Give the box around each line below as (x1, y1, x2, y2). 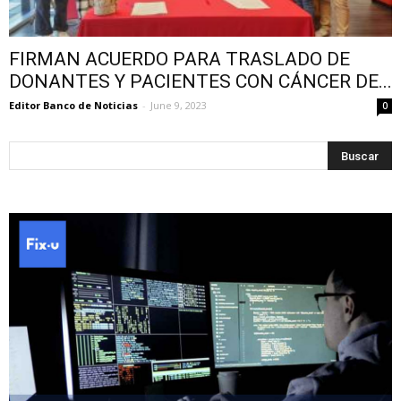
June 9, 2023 (150, 98, 207, 113)
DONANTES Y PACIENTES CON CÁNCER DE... (9, 71, 392, 93)
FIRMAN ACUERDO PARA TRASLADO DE (9, 48, 350, 71)
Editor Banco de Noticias (9, 98, 138, 113)
